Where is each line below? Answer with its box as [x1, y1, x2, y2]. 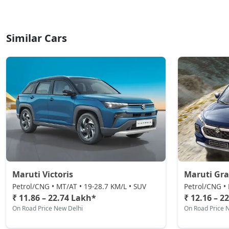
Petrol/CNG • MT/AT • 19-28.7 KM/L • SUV [12, 181, 146, 191]
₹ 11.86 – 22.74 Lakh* [12, 192, 96, 203]
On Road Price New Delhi [12, 204, 83, 213]
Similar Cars [6, 31, 67, 45]
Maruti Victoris [12, 169, 73, 180]
